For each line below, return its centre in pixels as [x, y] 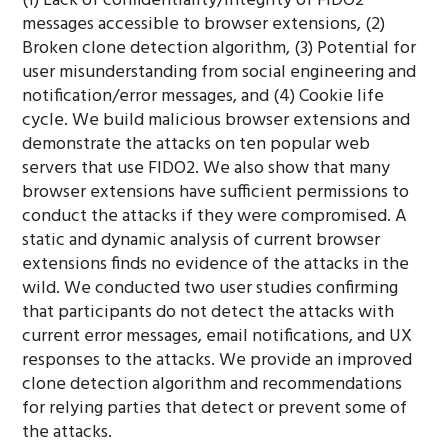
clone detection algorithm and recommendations [212, 384]
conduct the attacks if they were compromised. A [215, 216]
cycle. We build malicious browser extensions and [216, 120]
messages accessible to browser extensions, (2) [204, 24]
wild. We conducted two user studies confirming [210, 288]
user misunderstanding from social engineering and [219, 72]
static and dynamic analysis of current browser [201, 240]
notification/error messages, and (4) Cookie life [203, 96]
